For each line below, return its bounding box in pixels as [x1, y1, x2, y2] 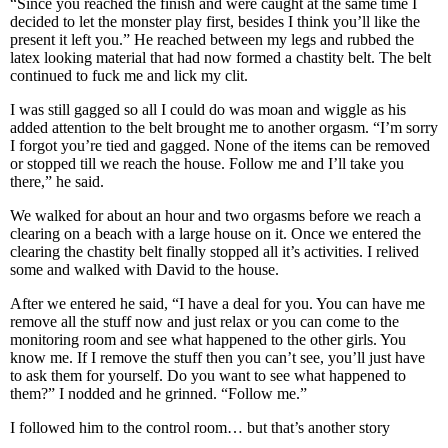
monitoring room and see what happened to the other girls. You [10, 331, 406, 348]
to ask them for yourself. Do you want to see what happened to [10, 367, 406, 384]
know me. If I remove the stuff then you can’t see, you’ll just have [10, 349, 425, 366]
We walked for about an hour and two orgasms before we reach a [10, 207, 421, 224]
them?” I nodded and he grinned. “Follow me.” [10, 385, 307, 402]
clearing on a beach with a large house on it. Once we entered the [10, 225, 421, 242]
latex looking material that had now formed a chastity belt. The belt [10, 49, 431, 66]
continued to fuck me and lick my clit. [10, 67, 248, 84]
